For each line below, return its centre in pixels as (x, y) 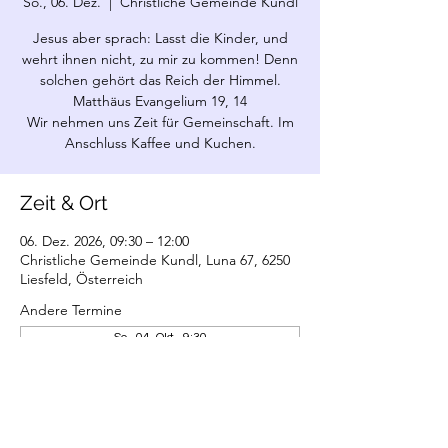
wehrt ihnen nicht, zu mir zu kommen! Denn (160, 59)
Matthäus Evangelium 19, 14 (160, 101)
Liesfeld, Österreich (81, 279)
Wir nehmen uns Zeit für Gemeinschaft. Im (160, 122)
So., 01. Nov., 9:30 (160, 361)
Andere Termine (71, 310)
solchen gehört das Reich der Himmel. (160, 80)
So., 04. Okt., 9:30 (160, 337)
